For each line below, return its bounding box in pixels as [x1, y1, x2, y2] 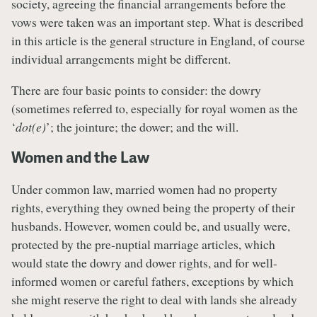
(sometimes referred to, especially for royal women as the [11, 100, 298, 117]
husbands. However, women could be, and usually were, [11, 217, 290, 234]
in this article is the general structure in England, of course [11, 32, 305, 50]
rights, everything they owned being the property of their [11, 198, 295, 216]
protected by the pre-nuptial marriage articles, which [11, 235, 275, 253]
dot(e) [16, 118, 46, 136]
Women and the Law [11, 146, 149, 167]
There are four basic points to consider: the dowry [11, 81, 261, 99]
